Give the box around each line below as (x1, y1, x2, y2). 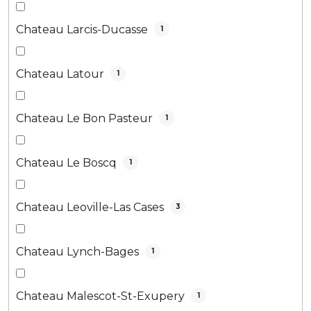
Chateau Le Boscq (16, 155, 119, 169)
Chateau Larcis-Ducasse (16, 22, 151, 36)
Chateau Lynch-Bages (16, 244, 142, 258)
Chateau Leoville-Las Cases (16, 200, 167, 214)
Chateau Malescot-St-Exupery (16, 289, 187, 303)
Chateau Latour (16, 67, 107, 81)
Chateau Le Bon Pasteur (16, 111, 155, 125)
